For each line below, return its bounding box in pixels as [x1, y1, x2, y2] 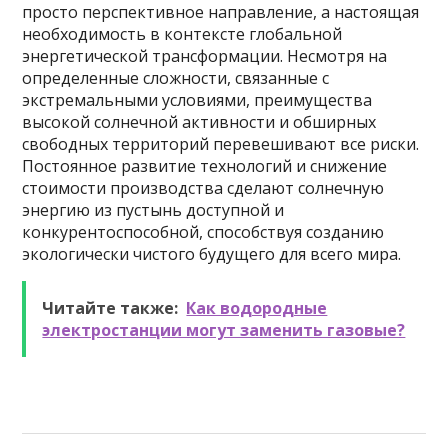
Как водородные [186, 297, 328, 319]
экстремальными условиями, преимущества [22, 89, 373, 111]
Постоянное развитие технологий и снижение [22, 155, 388, 177]
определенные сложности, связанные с [22, 67, 330, 89]
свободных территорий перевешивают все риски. [22, 133, 420, 155]
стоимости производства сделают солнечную [22, 177, 385, 199]
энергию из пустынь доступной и [22, 199, 285, 221]
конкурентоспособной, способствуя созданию [22, 221, 385, 243]
